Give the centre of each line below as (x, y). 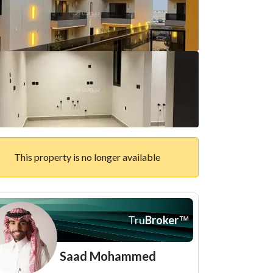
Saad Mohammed (108, 256)
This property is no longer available (87, 157)
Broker (162, 220)
